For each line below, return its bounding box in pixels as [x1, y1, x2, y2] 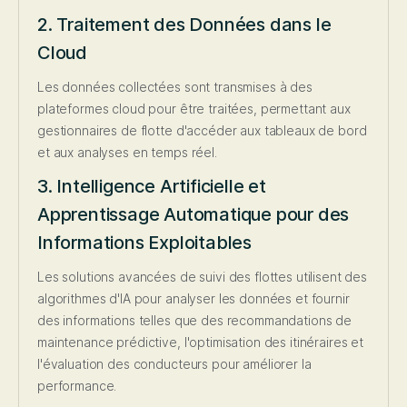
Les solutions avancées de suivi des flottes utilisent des [37, 269, 368, 285]
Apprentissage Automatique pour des [37, 203, 350, 226]
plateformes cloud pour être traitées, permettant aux [37, 101, 351, 117]
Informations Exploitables [37, 232, 253, 254]
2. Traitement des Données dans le [37, 14, 332, 36]
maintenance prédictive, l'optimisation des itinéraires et [37, 334, 364, 351]
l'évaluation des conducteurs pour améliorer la [37, 356, 312, 372]
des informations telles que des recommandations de [37, 313, 352, 329]
